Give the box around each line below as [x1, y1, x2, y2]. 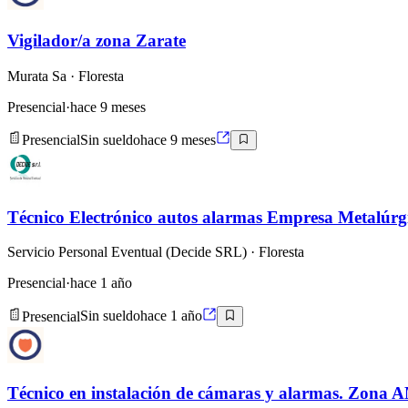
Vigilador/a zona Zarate [7, 30, 186, 50]
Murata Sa [7, 67, 66, 84]
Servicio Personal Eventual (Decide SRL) [7, 244, 247, 260]
